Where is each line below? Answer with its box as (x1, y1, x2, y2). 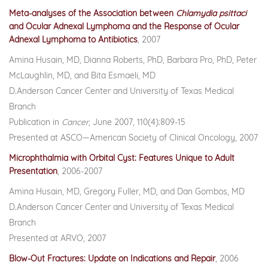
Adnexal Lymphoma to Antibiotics (9, 34, 138, 45)
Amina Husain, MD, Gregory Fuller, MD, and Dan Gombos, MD (9, 186, 245, 197)
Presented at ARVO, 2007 (9, 233, 106, 243)
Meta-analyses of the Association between (9, 8, 176, 19)
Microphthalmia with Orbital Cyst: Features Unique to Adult (9, 153, 234, 163)
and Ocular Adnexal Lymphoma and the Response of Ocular (9, 21, 239, 32)
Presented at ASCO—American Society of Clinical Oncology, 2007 (9, 132, 258, 143)
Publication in (9, 117, 62, 127)
